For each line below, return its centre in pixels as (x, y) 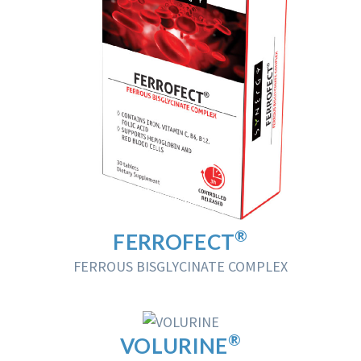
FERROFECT (174, 242)
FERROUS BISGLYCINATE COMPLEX (180, 266)
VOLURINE (174, 346)
